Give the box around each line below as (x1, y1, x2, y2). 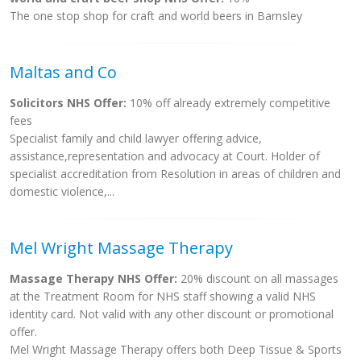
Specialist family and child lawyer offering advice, (10, 131, 262, 146)
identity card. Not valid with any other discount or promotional (10, 306, 334, 322)
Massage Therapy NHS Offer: (10, 271, 177, 286)
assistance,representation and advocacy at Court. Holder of (10, 148, 320, 164)
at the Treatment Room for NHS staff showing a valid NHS (10, 288, 316, 304)
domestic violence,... (10, 184, 114, 199)
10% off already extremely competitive (127, 95, 330, 110)
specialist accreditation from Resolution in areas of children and (10, 166, 341, 181)
